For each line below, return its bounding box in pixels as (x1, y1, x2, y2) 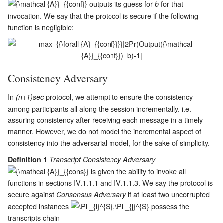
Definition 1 (8, 154, 47, 164)
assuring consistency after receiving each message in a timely (8, 114, 203, 125)
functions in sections (8, 177, 74, 188)
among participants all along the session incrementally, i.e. (8, 103, 191, 113)
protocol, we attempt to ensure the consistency (44, 91, 193, 102)
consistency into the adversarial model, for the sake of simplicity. (8, 137, 210, 148)
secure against (8, 188, 56, 199)
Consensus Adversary (56, 189, 126, 199)
